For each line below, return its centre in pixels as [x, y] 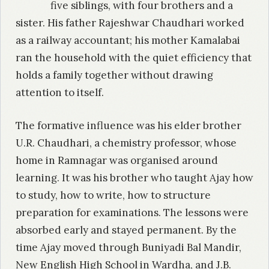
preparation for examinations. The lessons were [132, 212]
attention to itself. [60, 93]
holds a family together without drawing [114, 75]
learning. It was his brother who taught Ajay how [134, 177]
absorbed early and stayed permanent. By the [126, 230]
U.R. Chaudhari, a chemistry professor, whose [126, 143]
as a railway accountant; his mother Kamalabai [128, 41]
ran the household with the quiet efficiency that [134, 58]
